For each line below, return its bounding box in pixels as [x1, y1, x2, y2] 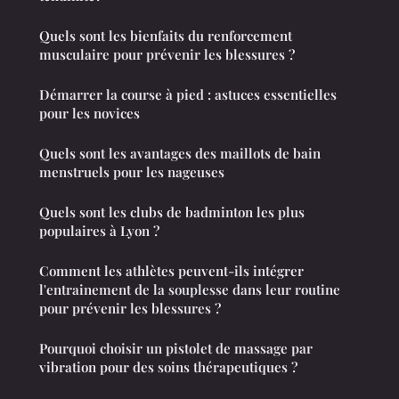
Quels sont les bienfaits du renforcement [39, 27, 292, 45]
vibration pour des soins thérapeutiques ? [39, 358, 297, 377]
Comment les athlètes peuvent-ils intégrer [39, 262, 304, 281]
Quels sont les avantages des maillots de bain [39, 144, 321, 163]
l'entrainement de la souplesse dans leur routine [39, 281, 340, 299]
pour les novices [39, 104, 140, 123]
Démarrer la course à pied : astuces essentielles [39, 85, 337, 104]
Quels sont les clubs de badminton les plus [39, 203, 305, 222]
